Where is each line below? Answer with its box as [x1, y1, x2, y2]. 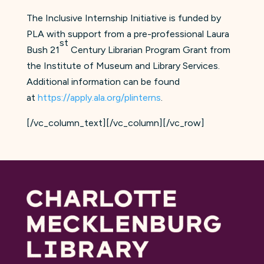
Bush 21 [26, 44, 60, 56]
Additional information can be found [26, 76, 180, 88]
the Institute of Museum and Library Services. [26, 60, 220, 72]
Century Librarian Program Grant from [68, 44, 230, 56]
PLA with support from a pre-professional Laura [26, 28, 229, 40]
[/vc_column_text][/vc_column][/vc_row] [26, 117, 204, 129]
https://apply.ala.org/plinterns [37, 92, 161, 104]
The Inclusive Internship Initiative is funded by [26, 12, 221, 24]
